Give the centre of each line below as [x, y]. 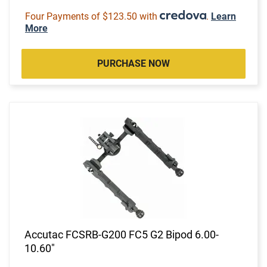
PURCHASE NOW [133, 63]
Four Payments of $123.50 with [92, 16]
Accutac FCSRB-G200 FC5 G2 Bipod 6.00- [122, 234]
